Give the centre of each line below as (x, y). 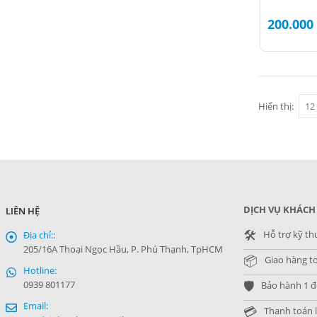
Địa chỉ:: (39, 236)
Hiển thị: (276, 106)
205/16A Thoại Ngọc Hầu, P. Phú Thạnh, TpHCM (123, 250)
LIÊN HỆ (23, 212)
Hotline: (40, 271)
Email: (36, 306)
